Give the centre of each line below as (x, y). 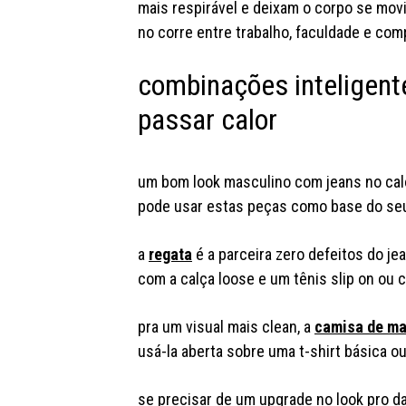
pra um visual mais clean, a (226, 327)
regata (170, 255)
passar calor (207, 120)
